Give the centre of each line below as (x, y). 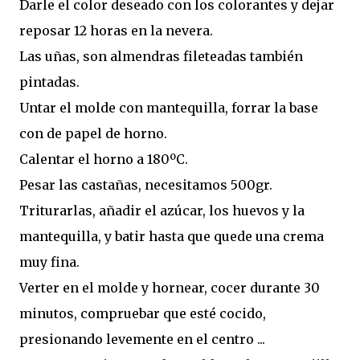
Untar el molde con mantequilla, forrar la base (169, 108)
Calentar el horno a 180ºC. (104, 160)
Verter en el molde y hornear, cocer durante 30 (170, 288)
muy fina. (49, 262)
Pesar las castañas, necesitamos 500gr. (146, 185)
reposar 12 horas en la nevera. (116, 31)
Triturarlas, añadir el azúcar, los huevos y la (162, 211)
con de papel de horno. (93, 134)
